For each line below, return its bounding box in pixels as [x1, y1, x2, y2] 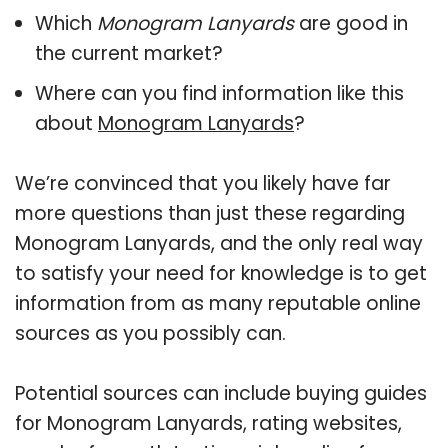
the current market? [35, 39, 223, 67]
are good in [294, 9, 408, 37]
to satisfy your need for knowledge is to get [15, 259, 427, 287]
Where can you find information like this [35, 79, 404, 107]
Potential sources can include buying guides [15, 379, 427, 407]
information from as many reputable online [15, 289, 421, 317]
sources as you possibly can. [15, 319, 286, 347]
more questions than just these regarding [15, 199, 405, 227]
